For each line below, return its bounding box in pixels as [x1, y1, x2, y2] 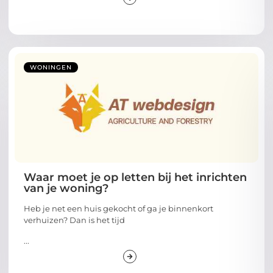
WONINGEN [30, 63, 72, 72]
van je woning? [24, 182, 108, 196]
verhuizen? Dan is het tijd [24, 215, 125, 225]
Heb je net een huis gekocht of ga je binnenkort [24, 204, 213, 214]
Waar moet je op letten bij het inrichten [24, 171, 247, 185]
